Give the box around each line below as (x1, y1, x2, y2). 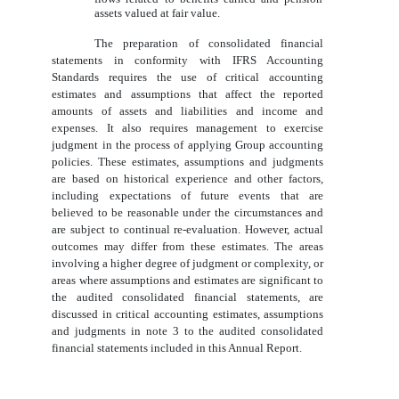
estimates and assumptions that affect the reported (52, 87, 324, 102)
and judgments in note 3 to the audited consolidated (52, 324, 324, 338)
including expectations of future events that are (52, 189, 324, 203)
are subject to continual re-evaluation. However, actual (52, 223, 324, 237)
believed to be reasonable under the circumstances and (52, 206, 324, 220)
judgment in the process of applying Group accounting (52, 138, 324, 152)
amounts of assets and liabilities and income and (52, 104, 324, 118)
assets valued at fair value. (94, 6, 221, 20)
